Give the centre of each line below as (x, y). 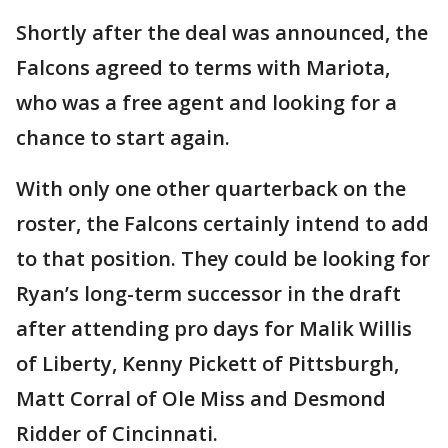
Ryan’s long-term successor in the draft (208, 293)
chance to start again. (123, 137)
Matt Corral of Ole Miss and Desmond (201, 398)
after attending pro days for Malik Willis (214, 328)
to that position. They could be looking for (223, 258)
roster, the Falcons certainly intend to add (222, 223)
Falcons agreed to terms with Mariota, (203, 67)
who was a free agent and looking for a (206, 102)
